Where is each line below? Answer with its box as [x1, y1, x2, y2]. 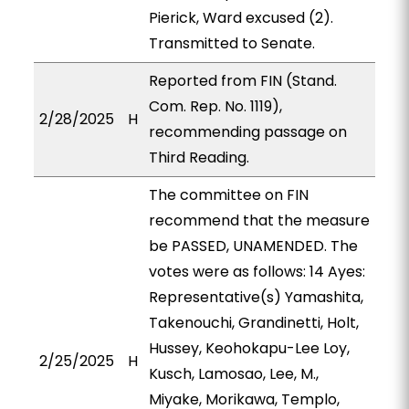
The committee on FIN [148, 184, 309, 205]
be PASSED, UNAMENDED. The [148, 236, 358, 257]
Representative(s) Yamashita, [148, 287, 363, 308]
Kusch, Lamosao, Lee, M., [148, 363, 319, 384]
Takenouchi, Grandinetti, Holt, [148, 312, 359, 333]
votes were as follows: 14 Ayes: [148, 261, 365, 282]
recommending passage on [148, 121, 347, 142]
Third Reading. [148, 147, 249, 168]
